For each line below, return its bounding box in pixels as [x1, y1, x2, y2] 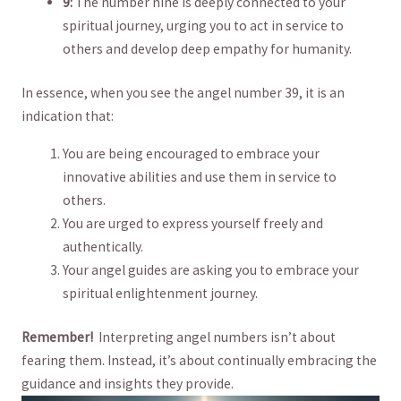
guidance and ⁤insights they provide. [21, 374, 234, 392]
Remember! [21, 328, 93, 346]
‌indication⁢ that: [21, 107, 114, 125]
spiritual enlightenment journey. [63, 284, 259, 302]
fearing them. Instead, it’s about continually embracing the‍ [21, 351, 377, 369]
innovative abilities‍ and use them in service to [63, 167, 337, 185]
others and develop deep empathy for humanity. [63, 39, 353, 57]
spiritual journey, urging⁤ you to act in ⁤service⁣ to [63, 16, 345, 34]
